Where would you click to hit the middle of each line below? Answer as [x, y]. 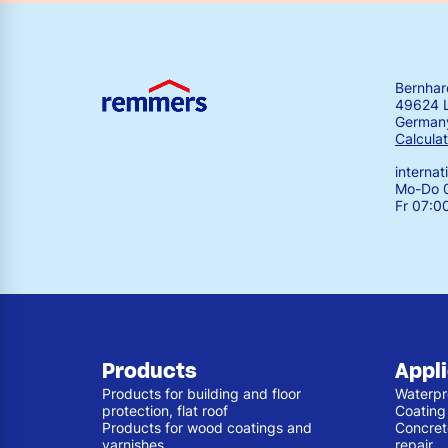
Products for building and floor [201, 393]
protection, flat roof [165, 410]
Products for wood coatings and [207, 427]
